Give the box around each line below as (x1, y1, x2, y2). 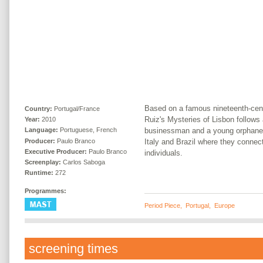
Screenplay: (25, 159, 63, 166)
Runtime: (25, 169, 53, 177)
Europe (214, 201, 235, 209)
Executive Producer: (25, 147, 87, 155)
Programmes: (25, 187, 66, 194)
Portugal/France (54, 104, 100, 112)
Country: (25, 104, 52, 112)
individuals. (144, 148, 183, 157)
